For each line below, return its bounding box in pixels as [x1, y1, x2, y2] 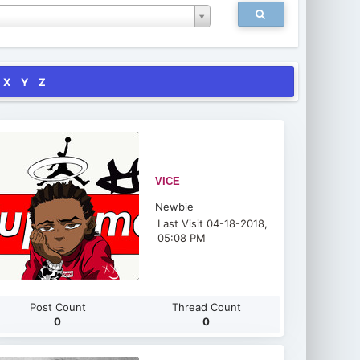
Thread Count [171, 301, 241, 313]
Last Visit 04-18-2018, [157, 217, 268, 230]
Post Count [29, 301, 86, 313]
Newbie [155, 200, 194, 213]
